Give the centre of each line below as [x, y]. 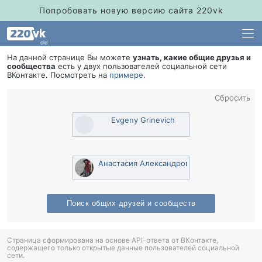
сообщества [31, 66]
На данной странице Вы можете [70, 57]
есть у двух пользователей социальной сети [141, 66]
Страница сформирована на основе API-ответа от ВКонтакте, [113, 240]
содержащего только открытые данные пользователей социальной [123, 248]
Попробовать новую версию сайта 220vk [131, 10]
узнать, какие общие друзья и [192, 57]
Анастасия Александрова [146, 163]
